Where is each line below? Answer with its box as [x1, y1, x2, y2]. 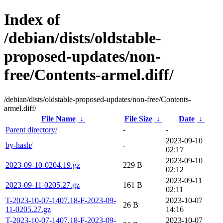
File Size [124, 114, 152, 123]
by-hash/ [5, 140, 32, 149]
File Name [41, 114, 76, 123]
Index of [4, 10, 60, 29]
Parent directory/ [5, 125, 57, 134]
